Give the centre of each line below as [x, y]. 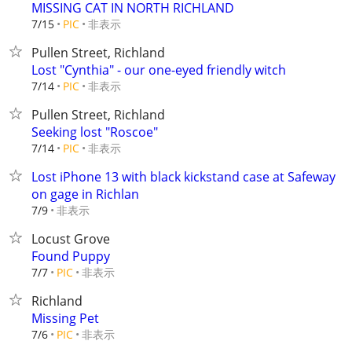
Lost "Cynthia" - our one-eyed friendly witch [159, 70]
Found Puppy [71, 256]
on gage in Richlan [85, 194]
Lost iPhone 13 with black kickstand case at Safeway [183, 177]
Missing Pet [65, 318]
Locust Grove [71, 239]
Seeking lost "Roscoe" [95, 132]
